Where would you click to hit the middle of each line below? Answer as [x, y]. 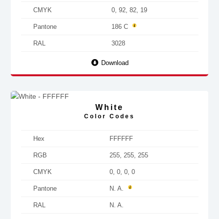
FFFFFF [121, 139]
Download [114, 63]
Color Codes [109, 116]
